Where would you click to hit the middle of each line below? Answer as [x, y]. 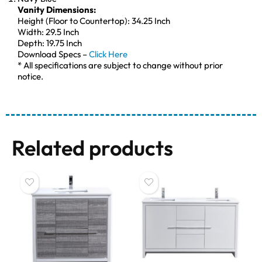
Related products [92, 147]
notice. [30, 76]
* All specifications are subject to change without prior [120, 65]
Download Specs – [53, 54]
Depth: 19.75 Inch [50, 43]
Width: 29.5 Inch [48, 32]
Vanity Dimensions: [57, 9]
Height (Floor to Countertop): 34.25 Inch [94, 20]
